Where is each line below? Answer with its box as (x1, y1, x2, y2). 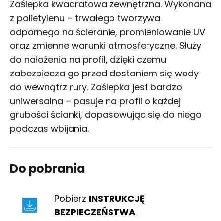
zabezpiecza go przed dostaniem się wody (10, 67, 199, 80)
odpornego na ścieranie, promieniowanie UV (10, 26, 205, 38)
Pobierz (54, 192, 89, 205)
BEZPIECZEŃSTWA (54, 206, 135, 219)
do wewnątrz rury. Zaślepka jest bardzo (10, 81, 182, 94)
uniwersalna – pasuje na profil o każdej (10, 95, 181, 108)
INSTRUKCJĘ (89, 192, 145, 205)
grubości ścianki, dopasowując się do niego (10, 109, 202, 121)
